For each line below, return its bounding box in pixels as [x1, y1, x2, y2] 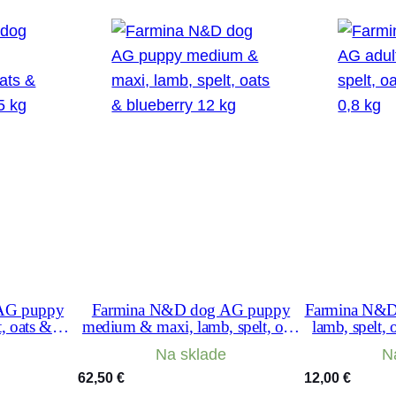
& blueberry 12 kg [130, 333, 252, 353]
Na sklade [156, 345, 226, 363]
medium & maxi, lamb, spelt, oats [81, 316, 301, 336]
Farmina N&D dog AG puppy [91, 300, 291, 319]
